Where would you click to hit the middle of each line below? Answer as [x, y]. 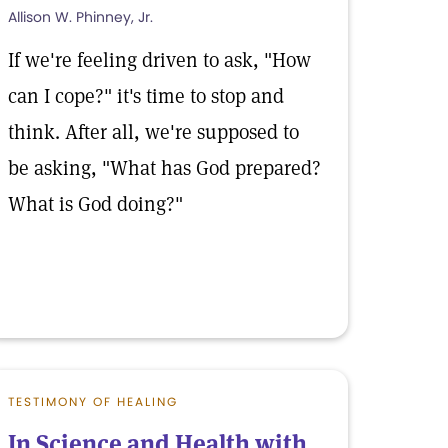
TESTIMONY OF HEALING [93, 401]
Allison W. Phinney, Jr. [80, 17]
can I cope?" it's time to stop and [146, 96]
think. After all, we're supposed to [153, 132]
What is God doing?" [95, 204]
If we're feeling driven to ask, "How [159, 60]
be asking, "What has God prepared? [164, 168]
